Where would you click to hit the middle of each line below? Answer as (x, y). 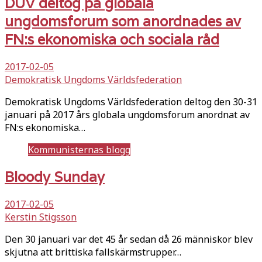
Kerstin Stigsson (41, 217)
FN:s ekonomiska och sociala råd (112, 40)
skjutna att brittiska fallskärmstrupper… (93, 252)
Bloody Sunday (55, 177)
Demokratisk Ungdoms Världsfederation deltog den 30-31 (131, 102)
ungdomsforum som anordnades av (123, 22)
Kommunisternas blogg (79, 150)
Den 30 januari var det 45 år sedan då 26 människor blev (129, 239)
